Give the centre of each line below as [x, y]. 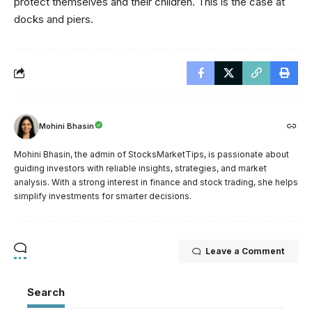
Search [46, 292]
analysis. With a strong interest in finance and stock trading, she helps [156, 182]
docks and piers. [54, 19]
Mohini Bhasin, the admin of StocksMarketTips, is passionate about [151, 154]
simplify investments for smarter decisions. [103, 196]
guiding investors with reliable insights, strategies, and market [140, 168]
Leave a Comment [245, 251]
